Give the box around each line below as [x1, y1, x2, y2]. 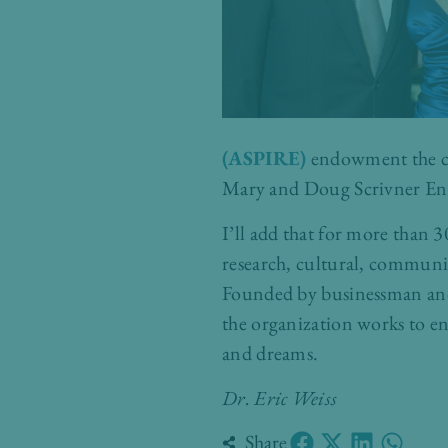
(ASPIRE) [222, 145, 307, 171]
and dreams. [222, 340, 319, 366]
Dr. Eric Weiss [222, 385, 338, 411]
